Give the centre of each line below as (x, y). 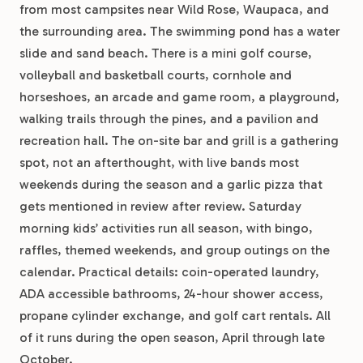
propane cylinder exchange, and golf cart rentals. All (175, 316)
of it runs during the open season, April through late (172, 337)
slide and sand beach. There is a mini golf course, (166, 53)
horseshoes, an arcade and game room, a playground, (179, 97)
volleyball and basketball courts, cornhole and (156, 75)
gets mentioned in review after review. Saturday (160, 206)
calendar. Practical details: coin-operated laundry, (169, 272)
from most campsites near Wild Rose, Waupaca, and (174, 9)
